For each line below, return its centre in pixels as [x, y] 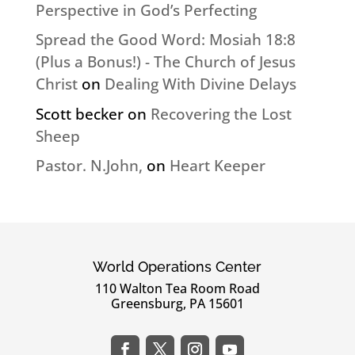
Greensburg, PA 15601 [177, 304]
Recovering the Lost [221, 114]
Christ [56, 84]
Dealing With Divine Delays [200, 84]
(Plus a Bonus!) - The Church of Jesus [165, 62]
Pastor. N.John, [89, 166]
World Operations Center [177, 267]
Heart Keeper [217, 166]
